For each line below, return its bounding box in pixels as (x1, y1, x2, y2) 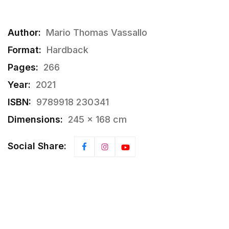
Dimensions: (8, 114, 63, 125)
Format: (8, 44, 41, 56)
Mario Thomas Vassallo (46, 27, 147, 38)
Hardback (47, 44, 88, 56)
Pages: (8, 62, 38, 73)
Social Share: (8, 141, 66, 152)
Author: (8, 27, 41, 38)
